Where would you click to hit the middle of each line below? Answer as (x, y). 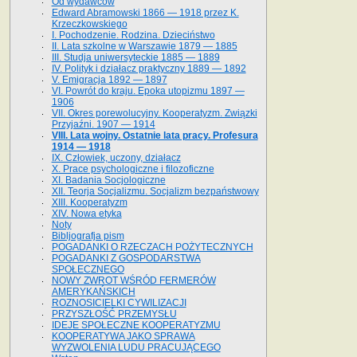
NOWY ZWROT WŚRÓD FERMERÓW (133, 280)
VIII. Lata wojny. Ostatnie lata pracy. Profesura (155, 135)
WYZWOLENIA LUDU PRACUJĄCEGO (136, 347)
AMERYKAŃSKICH (93, 291)
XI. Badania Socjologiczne (108, 180)
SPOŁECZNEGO (88, 269)
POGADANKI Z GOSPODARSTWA (126, 258)
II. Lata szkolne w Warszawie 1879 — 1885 (144, 46)
